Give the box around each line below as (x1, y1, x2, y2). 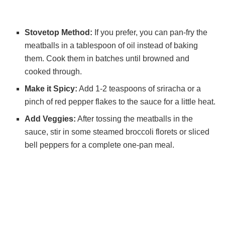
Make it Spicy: (25, 84, 78, 93)
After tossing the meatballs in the (76, 114, 193, 123)
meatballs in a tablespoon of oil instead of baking (25, 41, 198, 50)
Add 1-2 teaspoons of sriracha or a (77, 84, 201, 93)
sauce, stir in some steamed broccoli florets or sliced (25, 127, 210, 136)
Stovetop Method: (25, 28, 93, 37)
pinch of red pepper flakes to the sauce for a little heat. (25, 97, 216, 106)
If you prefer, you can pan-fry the (92, 28, 208, 37)
